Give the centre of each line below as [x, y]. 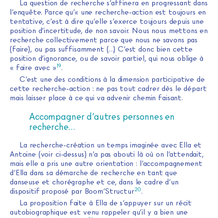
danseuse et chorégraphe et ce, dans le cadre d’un [94, 182]
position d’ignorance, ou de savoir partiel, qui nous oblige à [107, 59]
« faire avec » [33, 68]
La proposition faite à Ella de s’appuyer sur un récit [106, 203]
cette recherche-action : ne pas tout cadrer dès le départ [108, 89]
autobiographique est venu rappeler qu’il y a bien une [99, 212]
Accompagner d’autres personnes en [102, 117]
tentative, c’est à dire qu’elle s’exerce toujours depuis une [107, 22]
